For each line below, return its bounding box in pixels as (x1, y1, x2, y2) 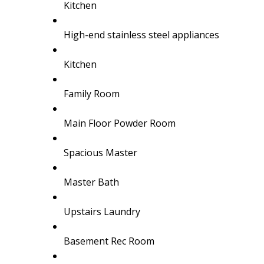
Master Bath (63, 175, 119, 189)
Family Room (63, 87, 120, 100)
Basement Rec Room (63, 234, 154, 247)
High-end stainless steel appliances (63, 28, 219, 41)
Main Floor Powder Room (63, 116, 176, 130)
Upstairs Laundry (63, 204, 140, 218)
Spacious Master (63, 146, 137, 159)
